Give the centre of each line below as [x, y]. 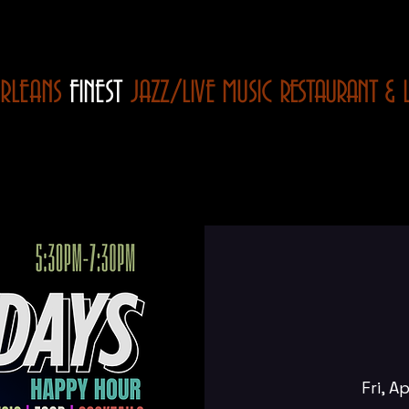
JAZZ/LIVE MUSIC [204, 94]
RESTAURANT [328, 94]
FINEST [96, 94]
